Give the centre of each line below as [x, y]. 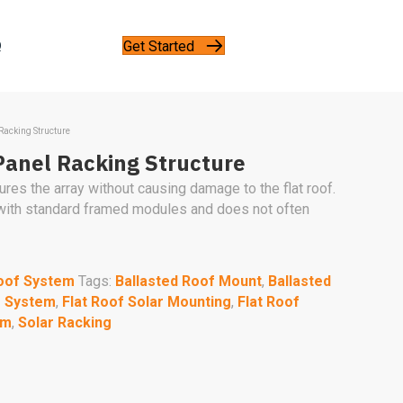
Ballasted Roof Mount [188, 281]
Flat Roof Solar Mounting [147, 301]
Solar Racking [65, 322]
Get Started [159, 46]
